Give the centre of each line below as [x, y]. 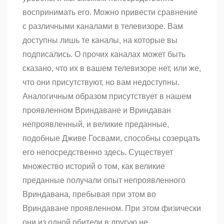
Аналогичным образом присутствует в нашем [107, 96]
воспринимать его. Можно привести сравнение [110, 12]
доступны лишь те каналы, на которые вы [100, 40]
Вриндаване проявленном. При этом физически [112, 208]
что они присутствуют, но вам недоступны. [101, 82]
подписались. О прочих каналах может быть [104, 54]
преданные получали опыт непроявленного [104, 180]
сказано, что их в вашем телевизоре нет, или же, [112, 68]
